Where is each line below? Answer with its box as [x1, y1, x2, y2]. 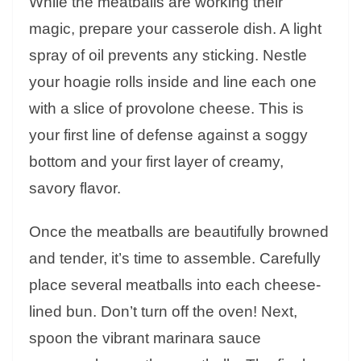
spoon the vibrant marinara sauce [29, 330, 261, 347]
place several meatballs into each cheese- [29, 276, 321, 294]
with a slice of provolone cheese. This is [29, 100, 304, 118]
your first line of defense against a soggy [29, 127, 308, 144]
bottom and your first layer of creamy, [29, 153, 284, 171]
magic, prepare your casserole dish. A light [29, 20, 322, 38]
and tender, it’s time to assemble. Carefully [29, 250, 321, 268]
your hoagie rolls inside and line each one [29, 73, 317, 91]
